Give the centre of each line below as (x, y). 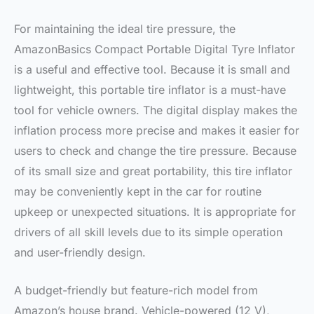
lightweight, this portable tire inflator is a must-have (150, 89)
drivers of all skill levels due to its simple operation (148, 232)
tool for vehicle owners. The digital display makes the (156, 110)
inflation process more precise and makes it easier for (157, 130)
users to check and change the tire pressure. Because (155, 150)
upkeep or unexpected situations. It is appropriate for (155, 211)
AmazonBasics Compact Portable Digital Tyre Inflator (155, 49)
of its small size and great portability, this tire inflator (153, 171)
